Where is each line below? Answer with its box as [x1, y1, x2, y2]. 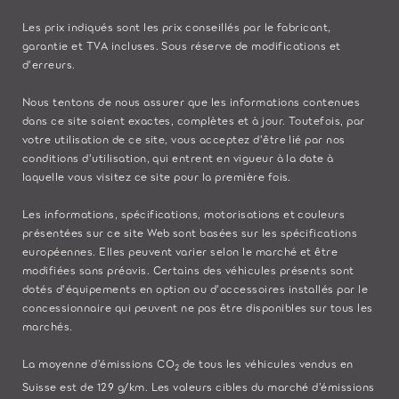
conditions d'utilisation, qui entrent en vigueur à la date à [22, 149, 334, 165]
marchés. [22, 317, 73, 333]
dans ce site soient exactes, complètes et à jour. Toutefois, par [22, 111, 365, 127]
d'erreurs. [22, 55, 76, 71]
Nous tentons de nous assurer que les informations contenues [22, 93, 361, 109]
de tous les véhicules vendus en [179, 354, 354, 370]
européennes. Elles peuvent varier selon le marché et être [22, 242, 338, 258]
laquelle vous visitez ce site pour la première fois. [22, 167, 291, 183]
